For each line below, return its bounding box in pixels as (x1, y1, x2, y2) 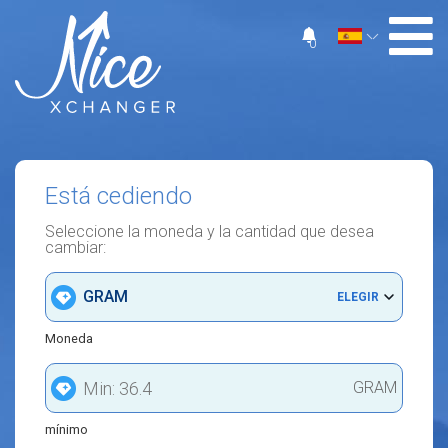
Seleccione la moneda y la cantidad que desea (45, 222, 374, 241)
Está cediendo (45, 182, 192, 210)
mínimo (45, 422, 88, 437)
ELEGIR (337, 290, 379, 304)
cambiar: (45, 238, 106, 257)
